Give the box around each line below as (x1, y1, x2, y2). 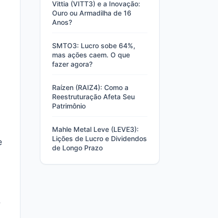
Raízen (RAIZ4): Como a (52, 83, 128, 91)
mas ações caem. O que (52, 51, 130, 59)
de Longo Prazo (52, 144, 103, 152)
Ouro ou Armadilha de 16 (52, 9, 131, 17)
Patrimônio (52, 102, 86, 110)
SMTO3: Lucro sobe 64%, (52, 41, 135, 50)
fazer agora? (52, 60, 92, 68)
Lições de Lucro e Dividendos (52, 134, 147, 143)
